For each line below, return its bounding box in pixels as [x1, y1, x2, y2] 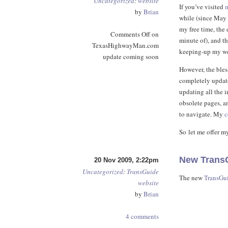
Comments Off [110, 30, 150, 39]
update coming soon [103, 52, 159, 61]
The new [179, 173, 204, 182]
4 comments [126, 212, 159, 221]
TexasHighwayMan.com [92, 41, 159, 50]
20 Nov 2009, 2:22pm [94, 156, 159, 164]
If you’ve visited [179, 2, 225, 11]
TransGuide [127, 167, 159, 176]
